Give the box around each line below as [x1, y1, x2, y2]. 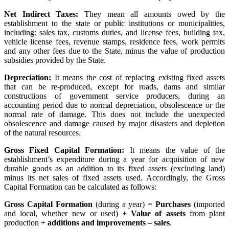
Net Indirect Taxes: [4, 9, 79, 18]
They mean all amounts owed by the [78, 9, 225, 18]
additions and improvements [48, 218, 146, 227]
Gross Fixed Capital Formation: [4, 145, 125, 154]
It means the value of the [124, 145, 225, 154]
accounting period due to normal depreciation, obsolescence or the [4, 100, 225, 109]
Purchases [155, 199, 191, 209]
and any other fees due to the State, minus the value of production [4, 46, 225, 55]
